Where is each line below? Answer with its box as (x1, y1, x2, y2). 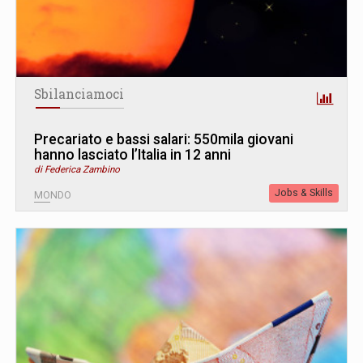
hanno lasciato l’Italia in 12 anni (34, 146, 231, 163)
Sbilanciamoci (34, 85, 124, 102)
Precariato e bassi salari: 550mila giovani (34, 130, 293, 147)
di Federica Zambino (34, 163, 120, 175)
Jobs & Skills (275, 186, 333, 199)
